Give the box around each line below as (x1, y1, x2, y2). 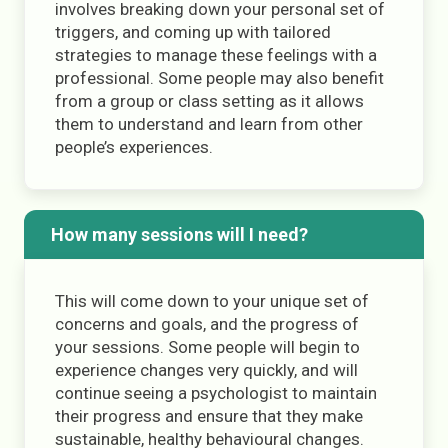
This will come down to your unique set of (55, 291, 369, 311)
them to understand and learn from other (55, 114, 363, 134)
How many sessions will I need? (50, 224, 308, 245)
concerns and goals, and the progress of (55, 314, 359, 334)
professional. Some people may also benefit (55, 68, 384, 88)
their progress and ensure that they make (55, 406, 363, 426)
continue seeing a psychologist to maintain (55, 383, 377, 403)
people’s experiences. (55, 137, 213, 157)
